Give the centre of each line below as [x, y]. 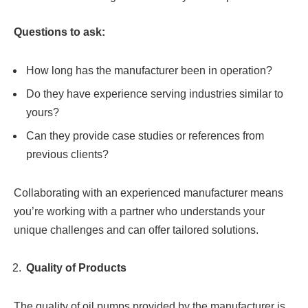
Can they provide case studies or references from [145, 135]
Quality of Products [78, 268]
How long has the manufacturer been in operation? [151, 70]
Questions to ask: [59, 32]
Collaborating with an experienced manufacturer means [148, 192]
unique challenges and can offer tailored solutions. [137, 230]
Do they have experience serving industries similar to [155, 93]
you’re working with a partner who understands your [139, 211]
